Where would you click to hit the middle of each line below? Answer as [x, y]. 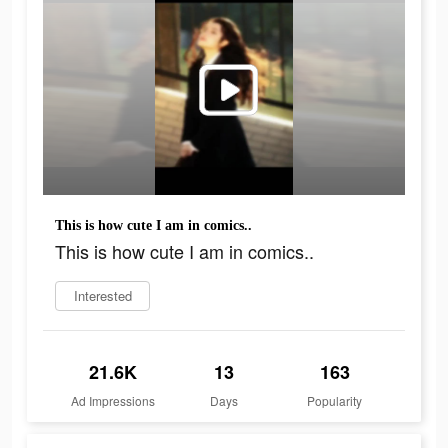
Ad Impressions [113, 401]
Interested [102, 296]
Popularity [335, 401]
